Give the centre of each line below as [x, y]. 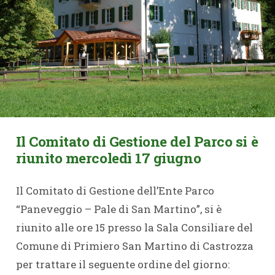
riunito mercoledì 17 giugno [108, 157]
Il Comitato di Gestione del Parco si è [137, 141]
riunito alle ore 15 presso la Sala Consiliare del [134, 227]
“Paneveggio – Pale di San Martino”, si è [118, 209]
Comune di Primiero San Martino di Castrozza [134, 246]
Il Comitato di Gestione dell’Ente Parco [115, 191]
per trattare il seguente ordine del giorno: [122, 264]
